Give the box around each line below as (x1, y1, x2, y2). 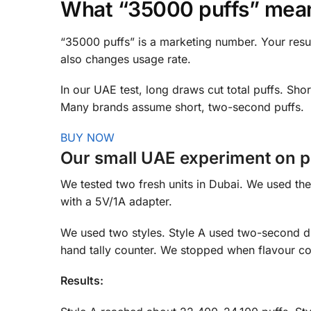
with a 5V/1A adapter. (60, 194, 172, 209)
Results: (60, 274, 103, 288)
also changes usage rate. (60, 51, 191, 66)
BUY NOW (60, 131, 115, 145)
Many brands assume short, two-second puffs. (60, 100, 304, 115)
